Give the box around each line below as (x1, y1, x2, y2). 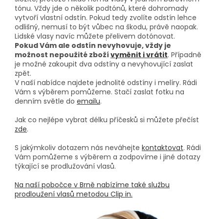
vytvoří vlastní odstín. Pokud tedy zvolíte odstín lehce (15, 13, 197, 23)
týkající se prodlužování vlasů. (15, 161, 116, 172)
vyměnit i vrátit (110, 50, 168, 60)
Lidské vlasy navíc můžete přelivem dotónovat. (15, 31, 175, 42)
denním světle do (15, 96, 77, 107)
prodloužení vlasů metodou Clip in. (15, 189, 132, 199)
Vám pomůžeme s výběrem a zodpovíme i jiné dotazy (15, 152, 200, 162)
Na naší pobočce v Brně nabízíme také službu (15, 180, 170, 190)
